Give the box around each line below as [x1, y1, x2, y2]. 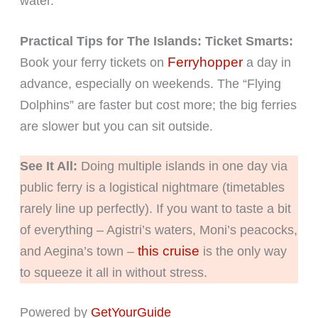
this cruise [137, 243, 199, 258]
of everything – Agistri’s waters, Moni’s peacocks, [19, 222, 297, 237]
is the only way [199, 243, 287, 258]
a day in [242, 55, 291, 70]
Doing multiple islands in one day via [77, 158, 287, 173]
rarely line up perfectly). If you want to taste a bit [19, 201, 291, 216]
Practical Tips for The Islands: [19, 33, 202, 48]
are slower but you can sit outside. [19, 119, 213, 133]
